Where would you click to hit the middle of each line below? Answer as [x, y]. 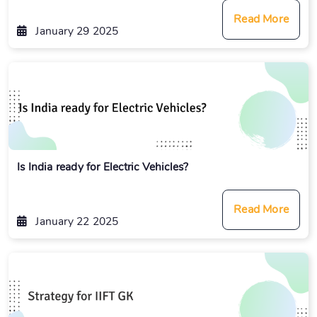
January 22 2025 [76, 221]
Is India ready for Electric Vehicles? [103, 166]
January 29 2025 [76, 30]
